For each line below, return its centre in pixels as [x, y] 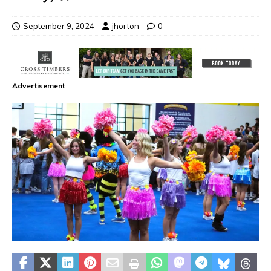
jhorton [126, 26]
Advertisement [38, 85]
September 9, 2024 [59, 26]
